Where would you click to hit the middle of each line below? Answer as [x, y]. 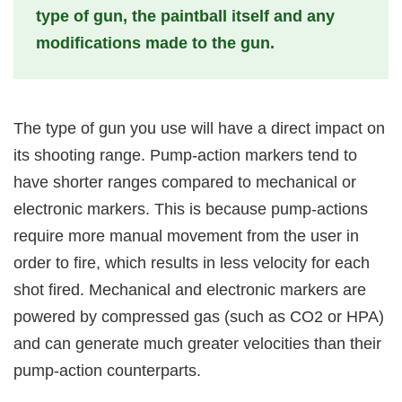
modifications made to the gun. [155, 43]
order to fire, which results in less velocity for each [192, 262]
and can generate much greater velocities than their [197, 343]
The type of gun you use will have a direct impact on [199, 128]
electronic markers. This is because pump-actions [191, 209]
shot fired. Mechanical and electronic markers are [190, 289]
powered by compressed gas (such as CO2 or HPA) [199, 316]
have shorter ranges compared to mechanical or [185, 182]
